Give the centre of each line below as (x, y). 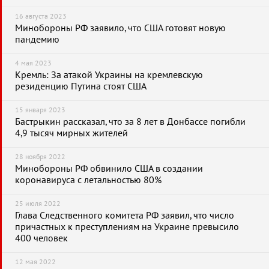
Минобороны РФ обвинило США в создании (109, 169)
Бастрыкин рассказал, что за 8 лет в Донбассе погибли (130, 122)
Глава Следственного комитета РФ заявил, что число (125, 216)
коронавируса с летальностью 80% (88, 180)
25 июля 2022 (38, 204)
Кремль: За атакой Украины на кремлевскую (109, 75)
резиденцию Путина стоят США (81, 86)
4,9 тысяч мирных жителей (71, 133)
